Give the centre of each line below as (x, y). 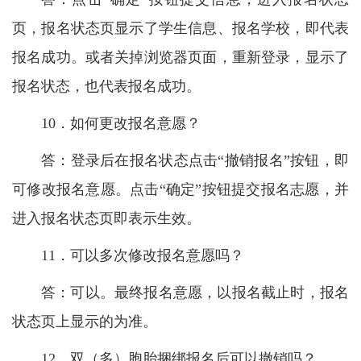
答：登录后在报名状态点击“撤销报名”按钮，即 (195, 160)
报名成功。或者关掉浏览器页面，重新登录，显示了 (180, 57)
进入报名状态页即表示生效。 (106, 218)
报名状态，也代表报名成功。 (106, 86)
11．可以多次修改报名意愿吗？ (143, 255)
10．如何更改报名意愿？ (121, 123)
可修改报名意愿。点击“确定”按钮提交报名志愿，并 (180, 189)
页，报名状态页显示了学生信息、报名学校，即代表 (180, 28)
